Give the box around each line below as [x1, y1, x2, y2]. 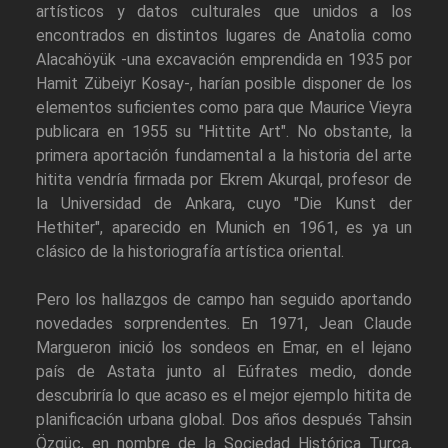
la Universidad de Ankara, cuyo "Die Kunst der [36, 194, 412, 214]
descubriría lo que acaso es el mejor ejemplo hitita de [36, 386, 412, 406]
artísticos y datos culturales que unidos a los [36, 2, 412, 22]
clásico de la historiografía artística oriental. [36, 242, 344, 262]
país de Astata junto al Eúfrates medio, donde [36, 362, 412, 382]
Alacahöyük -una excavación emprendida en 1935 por [36, 50, 412, 70]
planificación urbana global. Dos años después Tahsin [36, 410, 412, 430]
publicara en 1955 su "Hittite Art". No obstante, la [36, 122, 412, 142]
